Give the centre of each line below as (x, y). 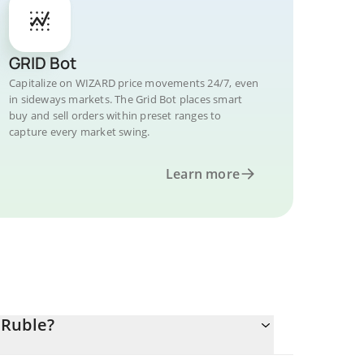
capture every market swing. (80, 132)
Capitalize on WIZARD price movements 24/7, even (134, 83)
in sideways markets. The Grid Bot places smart (126, 99)
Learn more (203, 174)
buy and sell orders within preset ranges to (115, 115)
